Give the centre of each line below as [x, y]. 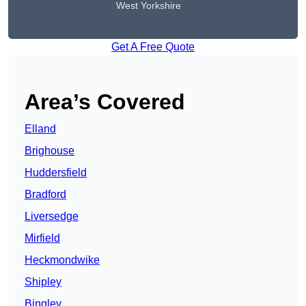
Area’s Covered [105, 102]
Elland [40, 129]
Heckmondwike [62, 260]
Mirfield [42, 238]
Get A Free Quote [153, 47]
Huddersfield [56, 173]
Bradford [45, 195]
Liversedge [52, 217]
